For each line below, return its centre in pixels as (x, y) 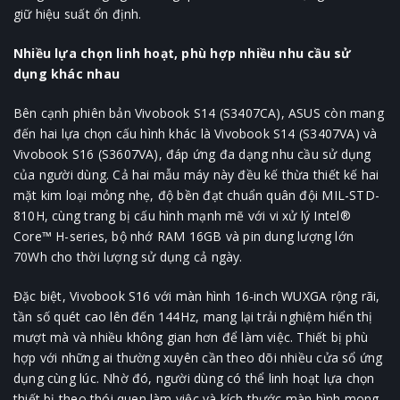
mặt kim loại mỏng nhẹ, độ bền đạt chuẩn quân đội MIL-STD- (196, 196)
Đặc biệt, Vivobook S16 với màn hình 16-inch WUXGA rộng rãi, (197, 296)
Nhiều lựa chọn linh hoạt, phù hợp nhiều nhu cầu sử (183, 54)
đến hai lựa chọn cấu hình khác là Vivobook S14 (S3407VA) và (196, 134)
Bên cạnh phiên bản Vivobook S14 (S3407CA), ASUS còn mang (199, 113)
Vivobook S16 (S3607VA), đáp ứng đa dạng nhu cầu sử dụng (192, 154)
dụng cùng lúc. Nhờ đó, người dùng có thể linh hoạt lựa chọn (194, 379)
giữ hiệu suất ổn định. (78, 14)
